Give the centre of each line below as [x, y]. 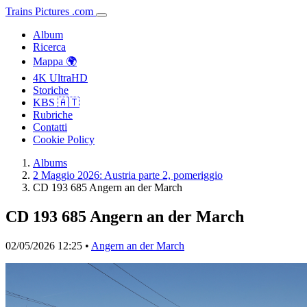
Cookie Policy [64, 139]
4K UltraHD [60, 78]
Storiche [51, 90]
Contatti [50, 127]
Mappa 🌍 [55, 61]
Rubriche [53, 115]
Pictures [52, 11]
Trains [19, 11]
